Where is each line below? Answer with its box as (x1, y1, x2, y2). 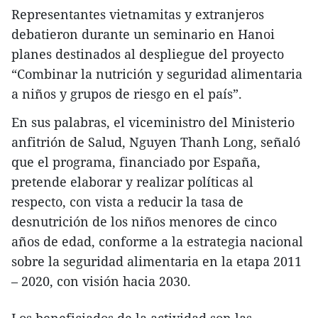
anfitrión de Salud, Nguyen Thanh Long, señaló (11, 133, 300, 150)
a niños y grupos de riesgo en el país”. (11, 85, 242, 102)
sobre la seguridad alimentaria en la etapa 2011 (11, 253, 302, 270)
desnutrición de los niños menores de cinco (11, 213, 277, 230)
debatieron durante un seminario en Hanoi (11, 26, 275, 43)
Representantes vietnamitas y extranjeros (11, 6, 264, 23)
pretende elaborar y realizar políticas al (11, 173, 253, 190)
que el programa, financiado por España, (11, 153, 261, 170)
